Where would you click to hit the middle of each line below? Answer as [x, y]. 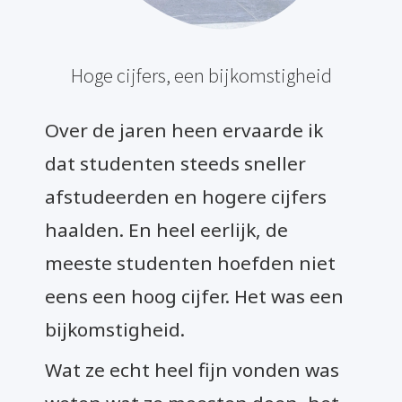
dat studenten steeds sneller [175, 163]
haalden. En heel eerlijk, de [166, 229]
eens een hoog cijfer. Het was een [194, 296]
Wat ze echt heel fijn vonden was [192, 369]
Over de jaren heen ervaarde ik [184, 130]
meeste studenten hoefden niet [190, 262]
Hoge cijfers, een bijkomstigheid [201, 75]
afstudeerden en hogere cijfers [186, 196]
